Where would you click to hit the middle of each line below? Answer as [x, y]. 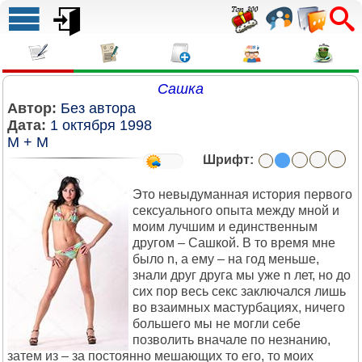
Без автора [98, 108]
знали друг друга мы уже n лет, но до [242, 275]
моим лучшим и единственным [225, 227]
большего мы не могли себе [217, 324]
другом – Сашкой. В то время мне [234, 243]
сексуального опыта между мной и [236, 210]
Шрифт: [228, 160]
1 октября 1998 [101, 125]
